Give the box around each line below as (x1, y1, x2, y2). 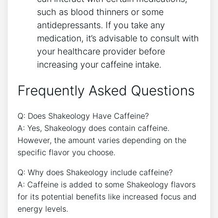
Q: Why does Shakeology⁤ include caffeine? (18, 167, 173, 178)
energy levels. (18, 204, 68, 214)
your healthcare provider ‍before (37, 46, 165, 56)
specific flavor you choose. (18, 147, 115, 158)
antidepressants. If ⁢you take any (37, 19, 165, 30)
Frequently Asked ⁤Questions (18, 82, 195, 99)
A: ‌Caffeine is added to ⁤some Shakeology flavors (18, 180, 196, 190)
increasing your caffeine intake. (37, 59, 162, 70)
